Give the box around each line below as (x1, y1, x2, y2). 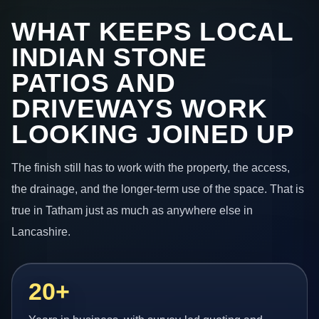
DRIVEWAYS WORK (11, 93, 268, 123)
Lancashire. (11, 225, 70, 239)
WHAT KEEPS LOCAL (11, 16, 293, 46)
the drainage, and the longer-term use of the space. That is (11, 182, 304, 196)
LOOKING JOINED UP (11, 119, 295, 149)
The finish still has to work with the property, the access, (11, 161, 290, 174)
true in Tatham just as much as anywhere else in (11, 204, 253, 217)
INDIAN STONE (11, 42, 207, 72)
